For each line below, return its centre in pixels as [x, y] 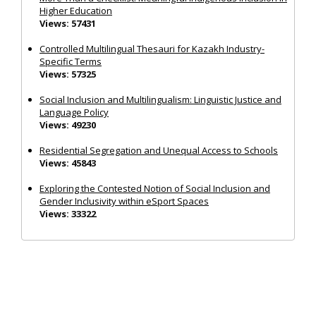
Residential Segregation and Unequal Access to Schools [159, 150]
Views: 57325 [68, 74]
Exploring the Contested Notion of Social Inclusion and [155, 188]
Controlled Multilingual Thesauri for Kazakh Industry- [152, 48]
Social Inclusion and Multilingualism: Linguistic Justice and [160, 99]
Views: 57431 [68, 23]
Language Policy [74, 112]
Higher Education [76, 10]
